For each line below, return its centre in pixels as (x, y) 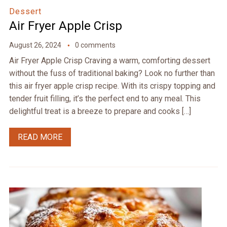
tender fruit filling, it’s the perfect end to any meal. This (105, 99)
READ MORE (40, 137)
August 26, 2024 (35, 45)
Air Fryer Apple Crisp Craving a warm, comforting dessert (109, 61)
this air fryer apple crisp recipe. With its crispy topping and (112, 86)
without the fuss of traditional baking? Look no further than (112, 73)
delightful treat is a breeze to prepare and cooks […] (100, 111)
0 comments (95, 45)
